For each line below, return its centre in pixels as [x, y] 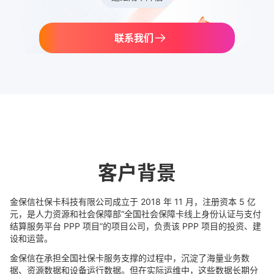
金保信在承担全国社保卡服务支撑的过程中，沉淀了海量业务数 [130, 258]
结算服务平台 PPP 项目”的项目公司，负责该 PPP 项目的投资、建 [135, 226]
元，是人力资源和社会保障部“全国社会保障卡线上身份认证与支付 [135, 214]
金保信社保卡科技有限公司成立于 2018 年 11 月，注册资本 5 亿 [133, 202]
